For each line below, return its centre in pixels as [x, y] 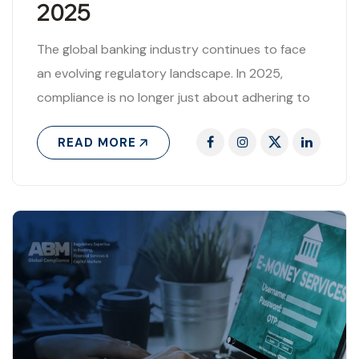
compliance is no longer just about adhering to [173, 98]
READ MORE [97, 143]
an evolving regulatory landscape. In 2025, [160, 74]
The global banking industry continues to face [171, 50]
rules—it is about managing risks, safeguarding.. [174, 122]
